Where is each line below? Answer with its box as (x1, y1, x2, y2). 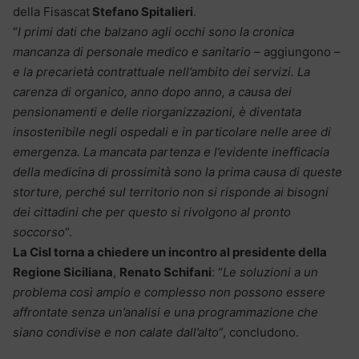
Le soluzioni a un (223, 264, 318, 280)
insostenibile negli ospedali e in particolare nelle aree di (13, 123, 331, 139)
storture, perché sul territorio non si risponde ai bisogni (13, 184, 329, 200)
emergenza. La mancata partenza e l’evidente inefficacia (13, 143, 329, 159)
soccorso (13, 224, 65, 240)
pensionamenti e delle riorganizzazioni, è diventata (13, 103, 301, 119)
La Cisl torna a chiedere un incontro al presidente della (13, 244, 327, 260)
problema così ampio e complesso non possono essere (13, 284, 325, 300)
